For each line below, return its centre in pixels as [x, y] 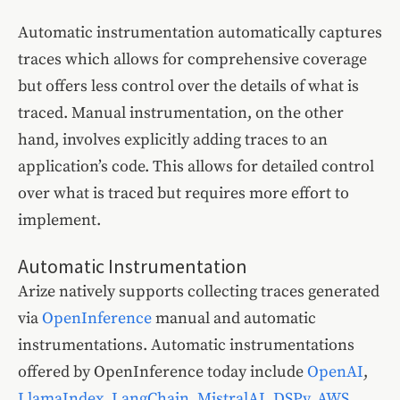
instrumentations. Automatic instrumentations [186, 346]
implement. [59, 221]
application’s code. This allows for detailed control [196, 167]
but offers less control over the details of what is [188, 87]
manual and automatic [234, 319]
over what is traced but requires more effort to [183, 194]
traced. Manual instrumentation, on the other [181, 113]
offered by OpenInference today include [162, 372]
